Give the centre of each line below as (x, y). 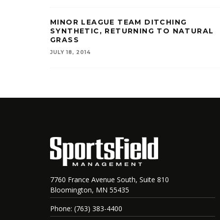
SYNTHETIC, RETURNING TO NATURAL (132, 31)
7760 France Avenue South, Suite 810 (110, 180)
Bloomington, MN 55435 (90, 190)
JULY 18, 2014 (70, 52)
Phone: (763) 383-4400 (86, 209)
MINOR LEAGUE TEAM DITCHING (119, 22)
